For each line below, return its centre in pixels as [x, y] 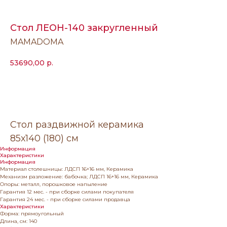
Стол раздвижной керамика [77, 124]
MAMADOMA [37, 42]
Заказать [100, 90]
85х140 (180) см [44, 138]
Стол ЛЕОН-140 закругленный [84, 28]
